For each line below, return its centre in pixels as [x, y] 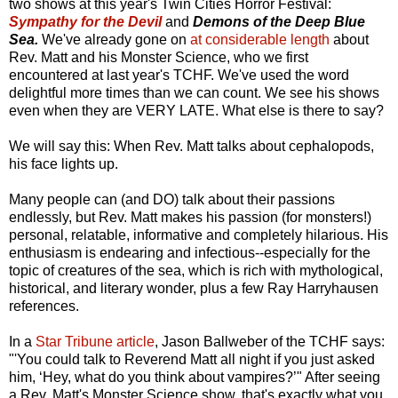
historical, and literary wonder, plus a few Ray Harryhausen [194, 288]
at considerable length [260, 39]
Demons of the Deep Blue [279, 21]
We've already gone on [116, 39]
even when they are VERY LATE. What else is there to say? [196, 110]
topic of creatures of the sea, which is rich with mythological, [196, 270]
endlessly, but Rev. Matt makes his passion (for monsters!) [190, 217]
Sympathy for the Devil [85, 21]
